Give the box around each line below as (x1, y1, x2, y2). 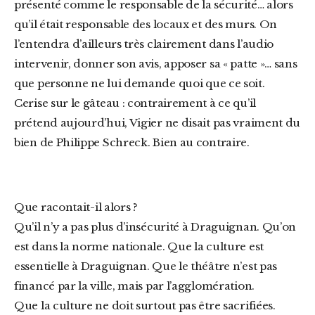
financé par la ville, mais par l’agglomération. (14, 279, 255, 292)
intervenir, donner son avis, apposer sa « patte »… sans (14, 57, 297, 70)
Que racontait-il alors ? (24, 200, 138, 214)
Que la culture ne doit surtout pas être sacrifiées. (14, 299, 276, 312)
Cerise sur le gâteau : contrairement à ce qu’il (14, 96, 256, 110)
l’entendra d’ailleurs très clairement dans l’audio (14, 37, 274, 51)
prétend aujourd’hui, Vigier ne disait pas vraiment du (14, 116, 301, 129)
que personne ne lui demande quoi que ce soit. (14, 77, 265, 90)
